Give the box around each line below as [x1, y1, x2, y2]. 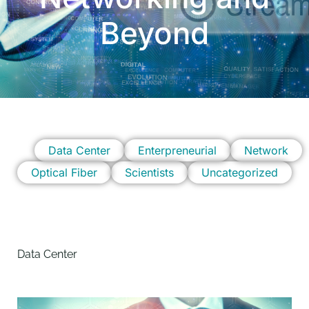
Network [244, 143, 288, 157]
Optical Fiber [31, 166, 97, 179]
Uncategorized [201, 166, 278, 179]
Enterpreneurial [138, 143, 217, 157]
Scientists [125, 166, 174, 179]
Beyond [100, 14, 209, 52]
